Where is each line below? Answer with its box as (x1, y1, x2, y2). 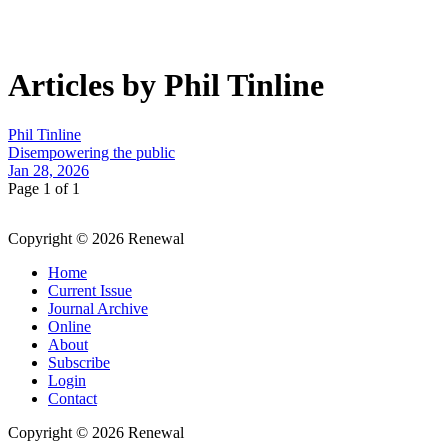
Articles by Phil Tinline (8, 67, 324, 104)
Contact (48, 389, 97, 407)
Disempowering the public (8, 143, 175, 161)
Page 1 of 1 (8, 179, 80, 197)
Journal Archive (48, 299, 148, 317)
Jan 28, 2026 (8, 161, 89, 179)
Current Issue (48, 281, 132, 299)
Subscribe (48, 353, 110, 371)
